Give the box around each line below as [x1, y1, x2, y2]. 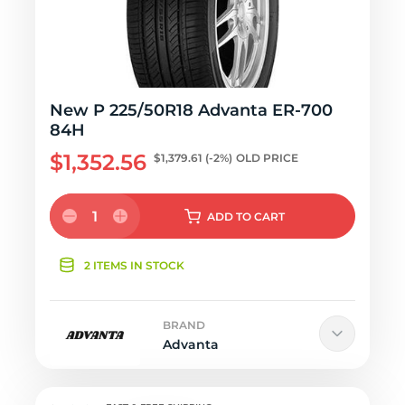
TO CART [235, 210, 285, 223]
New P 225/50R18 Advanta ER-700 [50, 100, 333, 120]
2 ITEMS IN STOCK [84, 259, 184, 272]
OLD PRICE [236, 151, 298, 165]
